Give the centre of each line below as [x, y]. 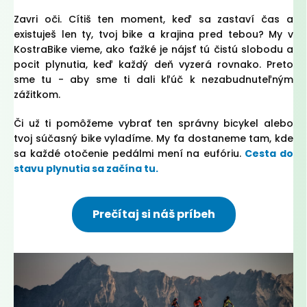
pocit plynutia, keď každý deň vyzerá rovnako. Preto [153, 65]
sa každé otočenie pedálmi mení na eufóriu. [130, 154]
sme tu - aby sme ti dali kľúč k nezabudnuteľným [153, 80]
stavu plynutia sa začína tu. [86, 169]
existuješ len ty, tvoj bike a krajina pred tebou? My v [153, 35]
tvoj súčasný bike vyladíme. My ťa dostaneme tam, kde [153, 139]
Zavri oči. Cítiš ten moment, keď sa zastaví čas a [153, 20]
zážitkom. [37, 95]
